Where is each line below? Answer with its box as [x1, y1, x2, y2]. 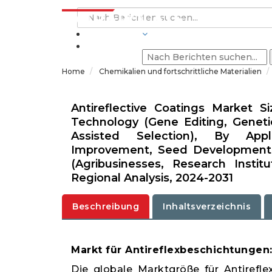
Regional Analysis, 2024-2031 [71, 171, 233, 185]
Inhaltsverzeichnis [163, 201, 251, 212]
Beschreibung [72, 201, 139, 212]
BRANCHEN [86, 29, 142, 39]
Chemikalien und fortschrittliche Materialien [99, 67, 263, 76]
